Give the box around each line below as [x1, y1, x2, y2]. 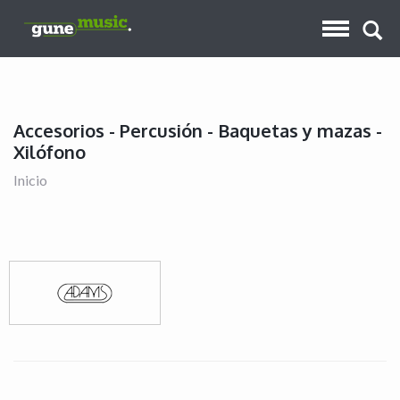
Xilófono [13, 140, 86, 164]
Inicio [13, 171, 47, 189]
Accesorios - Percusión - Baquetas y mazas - [13, 119, 382, 143]
